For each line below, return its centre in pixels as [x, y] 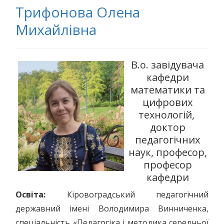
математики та [167, 90]
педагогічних [167, 140]
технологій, [167, 115]
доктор [167, 127]
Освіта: [30, 194]
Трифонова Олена [78, 12]
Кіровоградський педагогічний [127, 194]
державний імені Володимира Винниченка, [112, 208]
